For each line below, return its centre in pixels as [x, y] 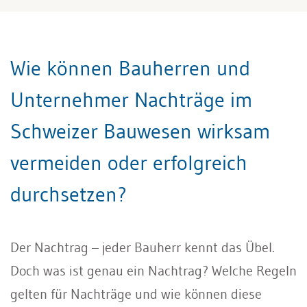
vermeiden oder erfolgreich [129, 162]
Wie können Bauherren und [130, 68]
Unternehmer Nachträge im [131, 99]
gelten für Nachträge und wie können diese [136, 294]
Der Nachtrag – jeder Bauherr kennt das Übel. [143, 247]
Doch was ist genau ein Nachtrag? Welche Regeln [153, 270]
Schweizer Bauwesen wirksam [140, 131]
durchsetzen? [69, 194]
